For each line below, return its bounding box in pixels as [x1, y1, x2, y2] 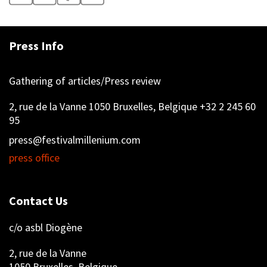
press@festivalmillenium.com [9, 133, 141, 147]
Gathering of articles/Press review [9, 74, 161, 88]
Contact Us [9, 193, 68, 209]
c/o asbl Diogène [9, 221, 82, 235]
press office [9, 151, 60, 165]
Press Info [9, 38, 64, 54]
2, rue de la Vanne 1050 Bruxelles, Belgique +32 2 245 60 [9, 100, 256, 114]
